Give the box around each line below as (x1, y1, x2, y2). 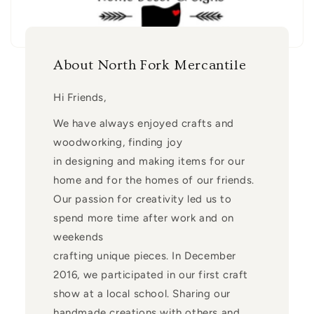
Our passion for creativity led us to (53, 192, 232, 205)
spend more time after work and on (53, 211, 234, 224)
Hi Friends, (53, 90, 107, 104)
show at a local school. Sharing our (53, 287, 231, 300)
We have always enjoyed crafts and (53, 116, 234, 130)
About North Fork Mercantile (53, 57, 247, 73)
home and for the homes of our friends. (53, 173, 254, 186)
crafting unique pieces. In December (53, 249, 236, 262)
